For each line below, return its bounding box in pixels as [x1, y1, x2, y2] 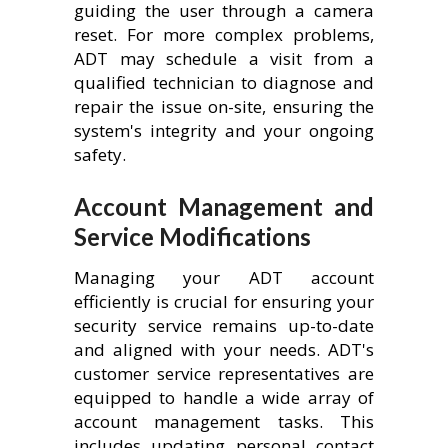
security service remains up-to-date [74, 313, 374, 337]
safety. [74, 143, 126, 167]
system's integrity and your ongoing [74, 119, 374, 143]
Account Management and [74, 191, 374, 221]
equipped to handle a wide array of [74, 385, 374, 409]
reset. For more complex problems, [74, 23, 374, 47]
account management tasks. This [74, 409, 374, 433]
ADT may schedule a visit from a [74, 47, 374, 71]
